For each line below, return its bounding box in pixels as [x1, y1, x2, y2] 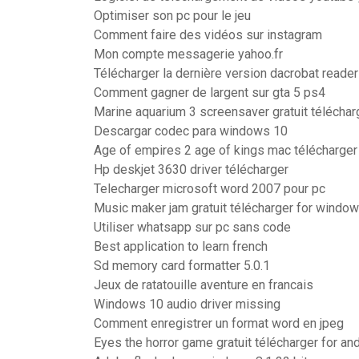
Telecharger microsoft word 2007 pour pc [94, 181, 325, 196]
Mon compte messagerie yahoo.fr [94, 46, 283, 62]
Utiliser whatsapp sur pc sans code [94, 220, 291, 235]
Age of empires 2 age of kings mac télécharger [94, 143, 357, 158]
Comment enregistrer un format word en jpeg [94, 316, 344, 331]
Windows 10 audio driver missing [94, 296, 280, 312]
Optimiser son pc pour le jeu [94, 8, 251, 23]
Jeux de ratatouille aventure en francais [94, 277, 313, 292]
